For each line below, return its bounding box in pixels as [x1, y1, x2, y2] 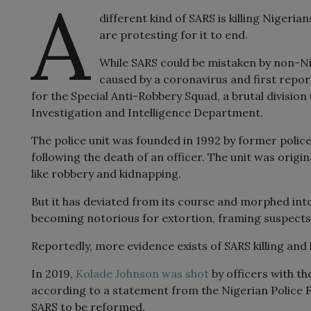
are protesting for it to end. [99, 28, 249, 42]
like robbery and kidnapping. [31, 167, 181, 181]
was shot [159, 267, 209, 281]
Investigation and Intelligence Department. [31, 106, 263, 120]
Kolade [76, 267, 115, 281]
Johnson [115, 267, 159, 281]
